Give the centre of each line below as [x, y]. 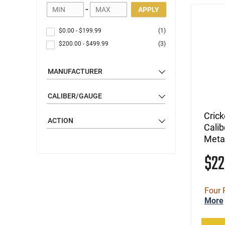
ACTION [61, 120]
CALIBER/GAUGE [75, 96]
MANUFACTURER [75, 71]
